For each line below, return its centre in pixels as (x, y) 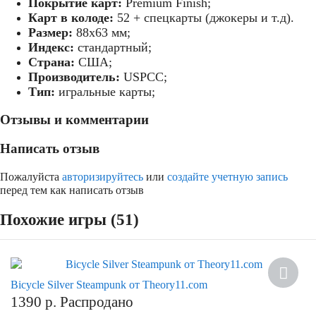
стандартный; (113, 47)
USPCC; (144, 77)
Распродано (97, 302)
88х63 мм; (102, 32)
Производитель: (74, 77)
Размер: (50, 32)
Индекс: (51, 47)
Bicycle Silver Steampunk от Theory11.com (109, 284)
